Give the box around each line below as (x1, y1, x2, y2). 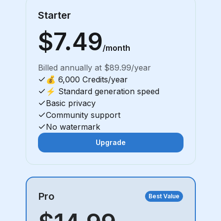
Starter (37, 9, 71, 21)
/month (102, 43, 130, 53)
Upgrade (95, 138, 126, 147)
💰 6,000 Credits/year (45, 74, 128, 84)
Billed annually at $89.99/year (37, 63, 151, 73)
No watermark (45, 122, 100, 132)
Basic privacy (45, 98, 96, 108)
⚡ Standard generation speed (45, 86, 159, 96)
